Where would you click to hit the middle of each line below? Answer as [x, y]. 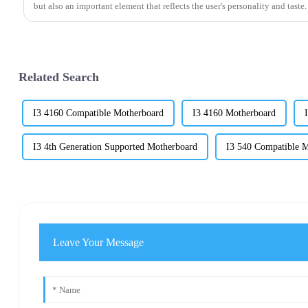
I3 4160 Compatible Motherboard [98, 113]
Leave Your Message [99, 242]
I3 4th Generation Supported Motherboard [115, 147]
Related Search [58, 77]
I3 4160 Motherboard [234, 113]
